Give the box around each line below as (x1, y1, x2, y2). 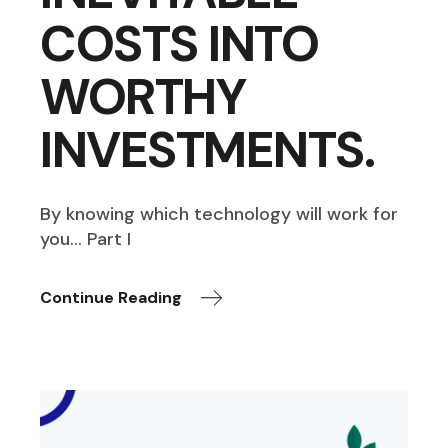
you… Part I (40, 226, 132, 251)
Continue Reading (40, 286, 183, 308)
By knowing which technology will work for (40, 201, 399, 226)
